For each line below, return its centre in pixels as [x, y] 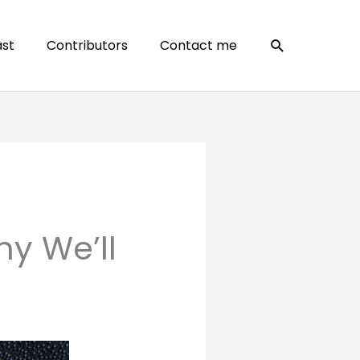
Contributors [87, 45]
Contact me [198, 45]
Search [299, 44]
